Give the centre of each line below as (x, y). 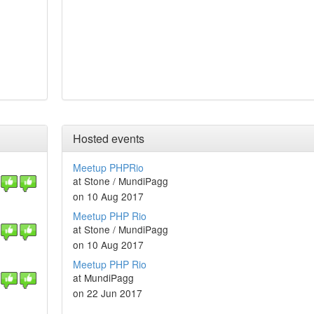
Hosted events (108, 138)
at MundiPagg (103, 278)
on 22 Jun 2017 (107, 293)
